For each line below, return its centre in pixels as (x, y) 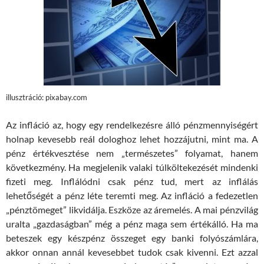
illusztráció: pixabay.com (47, 97)
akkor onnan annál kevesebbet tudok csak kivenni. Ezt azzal (132, 252)
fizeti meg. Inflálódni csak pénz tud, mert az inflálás (132, 181)
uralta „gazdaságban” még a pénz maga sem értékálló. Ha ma (132, 223)
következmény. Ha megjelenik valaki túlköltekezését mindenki (132, 167)
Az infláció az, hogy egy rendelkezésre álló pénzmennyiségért (132, 124)
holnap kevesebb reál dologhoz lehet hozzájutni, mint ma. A (132, 138)
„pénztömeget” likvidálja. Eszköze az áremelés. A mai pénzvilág (132, 209)
